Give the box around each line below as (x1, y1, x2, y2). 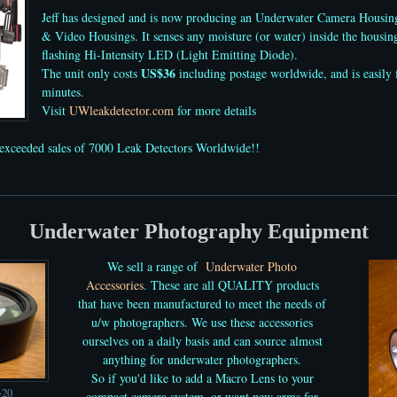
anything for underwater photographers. (103, 350, 301, 368)
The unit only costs (42, 64, 141, 82)
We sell (107, 257, 147, 275)
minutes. (42, 82, 84, 100)
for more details (174, 101, 256, 119)
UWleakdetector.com (69, 101, 174, 119)
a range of (147, 257, 206, 275)
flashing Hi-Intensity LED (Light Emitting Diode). (42, 45, 298, 63)
